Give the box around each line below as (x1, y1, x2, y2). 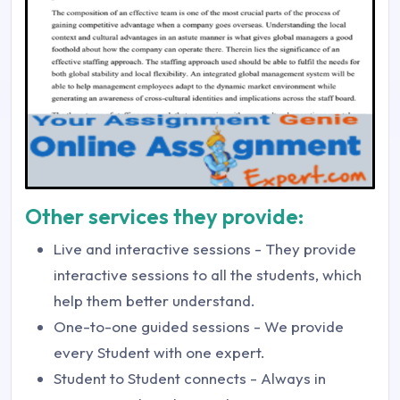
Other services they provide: (25, 202, 304, 229)
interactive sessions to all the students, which (54, 264, 362, 284)
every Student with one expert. (54, 342, 265, 362)
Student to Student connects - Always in (54, 368, 326, 387)
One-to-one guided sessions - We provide (54, 316, 344, 336)
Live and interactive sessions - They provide (54, 238, 356, 258)
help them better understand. (54, 290, 255, 310)
